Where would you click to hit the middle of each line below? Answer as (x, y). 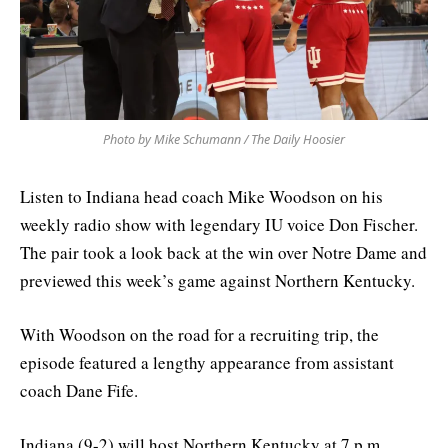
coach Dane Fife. (79, 391)
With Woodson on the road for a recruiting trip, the (199, 335)
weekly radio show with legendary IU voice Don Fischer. (222, 224)
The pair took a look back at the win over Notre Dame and (223, 252)
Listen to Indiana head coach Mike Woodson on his (201, 196)
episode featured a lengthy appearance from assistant (207, 363)
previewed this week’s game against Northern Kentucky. (217, 280)
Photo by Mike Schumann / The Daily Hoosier (224, 139)
